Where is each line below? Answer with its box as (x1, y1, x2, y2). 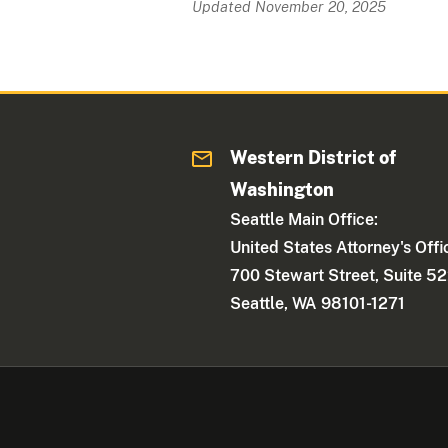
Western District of (230, 147, 397, 168)
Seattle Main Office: (230, 210, 379, 229)
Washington (230, 179, 335, 200)
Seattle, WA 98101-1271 (230, 294, 406, 313)
